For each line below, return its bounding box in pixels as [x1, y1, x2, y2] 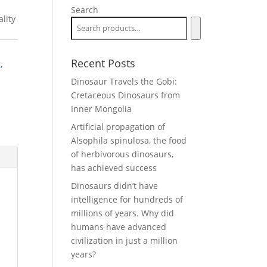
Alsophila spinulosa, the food [71, 135, 187, 146]
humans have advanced [71, 221, 167, 232]
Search [71, 4, 99, 15]
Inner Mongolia [71, 103, 132, 114]
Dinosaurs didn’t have [71, 180, 159, 191]
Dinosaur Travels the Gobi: [71, 76, 178, 87]
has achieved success [71, 162, 157, 173]
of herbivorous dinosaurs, [71, 148, 174, 160]
